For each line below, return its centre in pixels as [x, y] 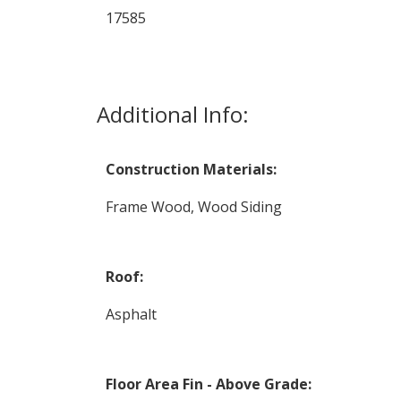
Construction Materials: [191, 170]
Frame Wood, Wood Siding [193, 207]
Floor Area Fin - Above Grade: [208, 384]
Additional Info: [172, 115]
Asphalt [131, 315]
